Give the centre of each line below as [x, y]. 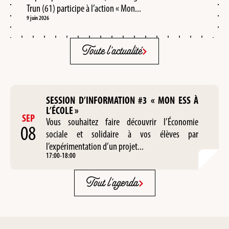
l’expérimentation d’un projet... [95, 146]
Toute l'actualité [111, 51]
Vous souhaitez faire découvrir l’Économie [122, 121]
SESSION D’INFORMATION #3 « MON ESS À [122, 100]
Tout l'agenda [111, 183]
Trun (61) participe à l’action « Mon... [84, 8]
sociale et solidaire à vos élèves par [122, 134]
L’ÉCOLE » [62, 110]
